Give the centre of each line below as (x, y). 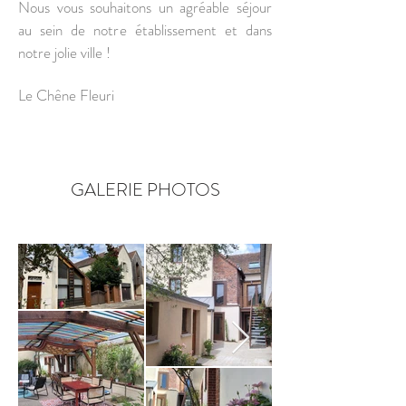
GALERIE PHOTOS (145, 190)
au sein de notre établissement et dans (145, 30)
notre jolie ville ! (64, 53)
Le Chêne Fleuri (66, 95)
